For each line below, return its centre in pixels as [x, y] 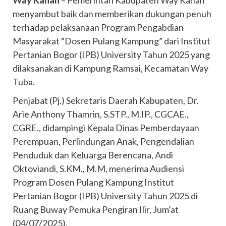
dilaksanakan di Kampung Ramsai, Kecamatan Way [110, 68]
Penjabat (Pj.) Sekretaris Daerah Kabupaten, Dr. [106, 100]
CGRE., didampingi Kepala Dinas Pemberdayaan [106, 127]
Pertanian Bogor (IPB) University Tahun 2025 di [105, 195]
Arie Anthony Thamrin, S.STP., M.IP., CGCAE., [101, 114]
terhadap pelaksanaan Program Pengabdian [98, 27]
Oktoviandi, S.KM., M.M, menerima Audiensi [98, 168]
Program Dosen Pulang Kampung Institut [93, 182]
